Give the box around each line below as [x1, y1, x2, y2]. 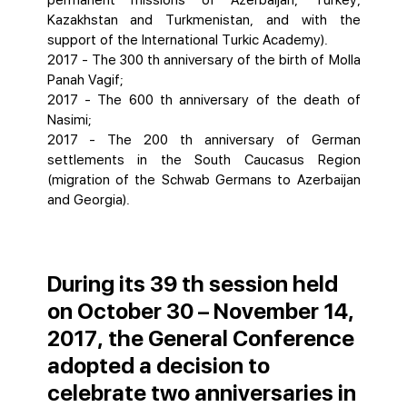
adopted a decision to [46, 352, 270, 379]
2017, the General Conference [46, 325, 354, 352]
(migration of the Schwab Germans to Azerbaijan [46, 172, 361, 188]
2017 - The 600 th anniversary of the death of [46, 92, 361, 108]
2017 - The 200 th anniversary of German [46, 132, 361, 148]
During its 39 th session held [46, 271, 338, 297]
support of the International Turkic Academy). [46, 32, 328, 48]
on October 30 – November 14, [46, 298, 354, 324]
